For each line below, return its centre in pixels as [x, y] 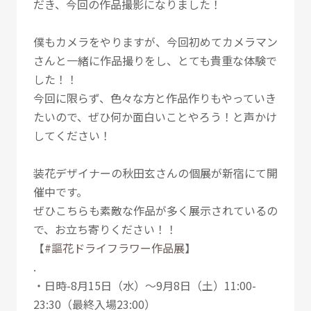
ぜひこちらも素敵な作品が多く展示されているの [155, 211]
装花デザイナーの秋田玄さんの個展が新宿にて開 [155, 173]
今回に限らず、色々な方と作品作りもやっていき [155, 98]
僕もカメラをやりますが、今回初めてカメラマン [155, 42]
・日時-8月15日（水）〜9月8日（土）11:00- [145, 286]
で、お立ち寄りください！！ [105, 229]
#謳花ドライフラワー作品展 [115, 248]
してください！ [72, 136]
